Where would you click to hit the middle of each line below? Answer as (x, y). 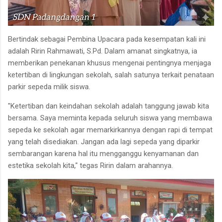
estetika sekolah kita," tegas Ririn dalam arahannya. (90, 165)
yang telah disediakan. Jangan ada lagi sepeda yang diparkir (104, 141)
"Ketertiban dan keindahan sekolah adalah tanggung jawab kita (109, 106)
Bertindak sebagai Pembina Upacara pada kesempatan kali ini (107, 39)
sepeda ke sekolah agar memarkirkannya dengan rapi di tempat (110, 130)
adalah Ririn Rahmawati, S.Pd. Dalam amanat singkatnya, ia (103, 51)
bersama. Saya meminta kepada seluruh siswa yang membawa (110, 118)
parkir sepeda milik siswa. (49, 86)
